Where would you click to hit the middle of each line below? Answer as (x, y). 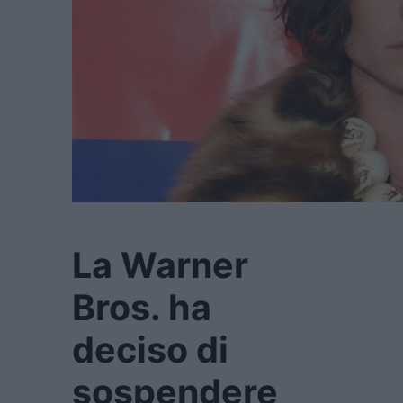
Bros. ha (142, 307)
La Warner (160, 265)
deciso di (150, 349)
